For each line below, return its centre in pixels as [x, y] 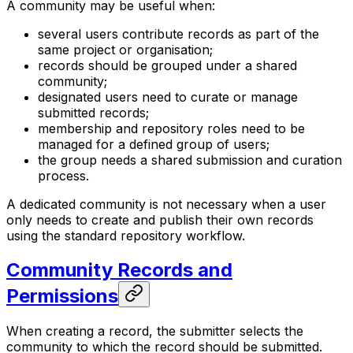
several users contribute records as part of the [178, 33]
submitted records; [93, 112]
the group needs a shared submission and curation [190, 160]
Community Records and [119, 270]
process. [63, 175]
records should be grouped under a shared [167, 65]
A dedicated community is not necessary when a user [166, 204]
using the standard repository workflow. [126, 235]
